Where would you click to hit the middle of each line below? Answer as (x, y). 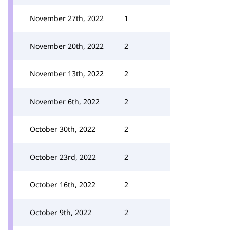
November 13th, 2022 (67, 74)
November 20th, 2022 (67, 46)
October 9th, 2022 (61, 212)
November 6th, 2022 (65, 101)
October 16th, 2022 (63, 185)
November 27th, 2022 (67, 18)
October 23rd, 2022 (63, 157)
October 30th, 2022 (63, 129)
